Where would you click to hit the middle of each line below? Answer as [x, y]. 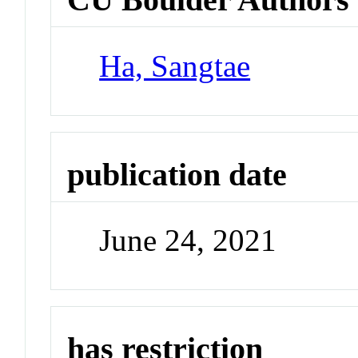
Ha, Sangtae [175, 66]
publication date [177, 174]
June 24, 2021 [188, 241]
